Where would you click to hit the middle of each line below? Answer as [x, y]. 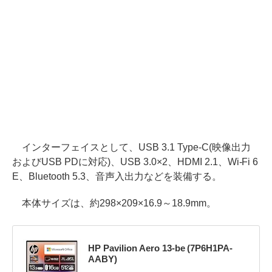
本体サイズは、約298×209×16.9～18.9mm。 [114, 203]
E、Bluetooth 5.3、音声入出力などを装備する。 [117, 176]
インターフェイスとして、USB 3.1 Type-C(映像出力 [131, 147]
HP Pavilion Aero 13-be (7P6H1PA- [160, 248]
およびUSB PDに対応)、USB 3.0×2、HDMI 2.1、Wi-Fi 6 [135, 161]
